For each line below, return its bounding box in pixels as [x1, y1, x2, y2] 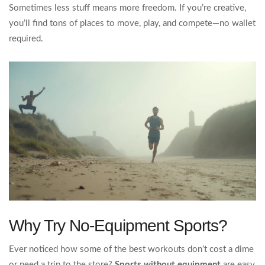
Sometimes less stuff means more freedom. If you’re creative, [9, 4, 246, 13]
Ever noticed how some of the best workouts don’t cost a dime [9, 245, 254, 254]
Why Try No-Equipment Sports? [9, 216, 227, 235]
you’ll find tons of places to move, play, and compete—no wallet [9, 19, 256, 28]
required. [9, 34, 43, 44]
